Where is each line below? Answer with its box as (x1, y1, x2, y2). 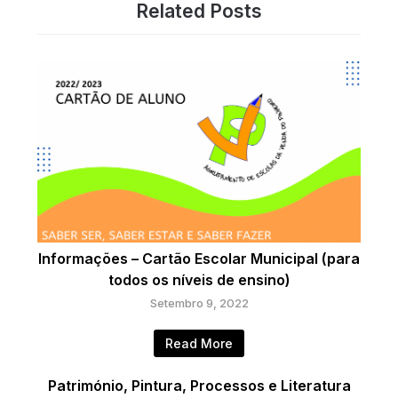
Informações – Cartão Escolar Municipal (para (38, 250, 360, 268)
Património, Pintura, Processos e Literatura (47, 377, 351, 395)
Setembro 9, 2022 (149, 296, 249, 311)
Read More (165, 336, 233, 352)
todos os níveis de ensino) (107, 271, 291, 290)
